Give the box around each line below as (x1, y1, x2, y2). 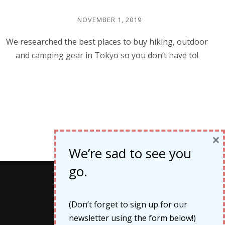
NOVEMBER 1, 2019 (77, 15, 142, 24)
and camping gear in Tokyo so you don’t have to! (15, 50, 198, 61)
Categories (81, 186, 138, 201)
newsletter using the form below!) (69, 212, 196, 223)
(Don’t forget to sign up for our (69, 199, 187, 210)
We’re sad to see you (69, 144, 191, 163)
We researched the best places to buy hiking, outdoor (6, 36, 208, 47)
